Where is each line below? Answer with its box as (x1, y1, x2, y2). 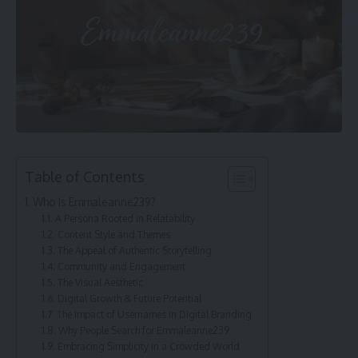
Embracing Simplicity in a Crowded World (57, 340, 240, 353)
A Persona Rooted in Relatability (54, 212, 195, 225)
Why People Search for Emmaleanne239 (58, 324, 229, 337)
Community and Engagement (57, 260, 185, 273)
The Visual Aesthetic (57, 276, 143, 289)
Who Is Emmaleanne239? (32, 195, 156, 209)
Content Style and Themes (57, 228, 170, 241)
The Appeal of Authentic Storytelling (57, 244, 212, 257)
